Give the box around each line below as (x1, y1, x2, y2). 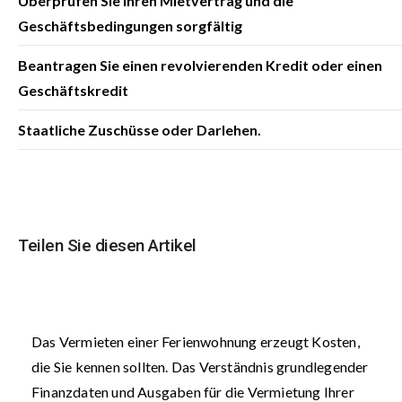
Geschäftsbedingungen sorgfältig (18, 17, 242, 34)
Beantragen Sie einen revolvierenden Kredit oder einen (18, 57, 382, 74)
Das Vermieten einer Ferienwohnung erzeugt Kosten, (31, 333, 360, 350)
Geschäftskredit (18, 82, 128, 99)
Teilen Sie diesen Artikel (18, 235, 197, 256)
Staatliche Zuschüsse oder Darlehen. (18, 121, 261, 138)
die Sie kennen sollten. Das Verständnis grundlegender (31, 358, 369, 375)
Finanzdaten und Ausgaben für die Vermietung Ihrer (31, 383, 354, 400)
